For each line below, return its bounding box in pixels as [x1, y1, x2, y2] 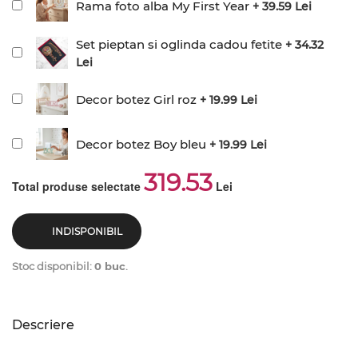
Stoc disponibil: [12, 260, 94, 272]
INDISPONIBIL [51, 225, 122, 237]
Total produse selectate [12, 178, 144, 194]
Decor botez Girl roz [76, 91, 197, 107]
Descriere [12, 317, 74, 332]
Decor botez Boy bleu [76, 136, 206, 152]
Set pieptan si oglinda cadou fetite [76, 37, 282, 52]
